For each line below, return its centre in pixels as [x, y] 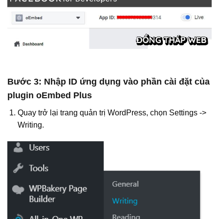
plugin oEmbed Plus [50, 96]
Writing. [31, 125]
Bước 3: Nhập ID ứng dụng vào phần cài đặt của [109, 82]
